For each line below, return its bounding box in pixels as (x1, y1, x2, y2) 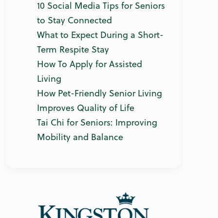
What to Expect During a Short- (37, 29, 163, 41)
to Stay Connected (37, 14, 112, 27)
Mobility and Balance (37, 131, 123, 144)
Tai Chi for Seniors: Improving (37, 116, 157, 129)
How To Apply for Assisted (37, 58, 142, 71)
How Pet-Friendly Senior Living (37, 87, 162, 100)
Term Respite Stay (37, 43, 109, 56)
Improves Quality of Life (37, 102, 134, 114)
